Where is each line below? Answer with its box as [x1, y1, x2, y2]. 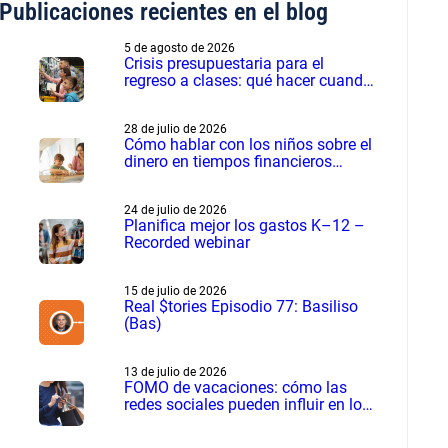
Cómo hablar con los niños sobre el [123, 134, 372, 154]
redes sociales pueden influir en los [123, 394, 370, 414]
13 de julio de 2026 [123, 364, 227, 379]
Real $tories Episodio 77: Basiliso [123, 296, 358, 316]
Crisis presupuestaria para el [123, 53, 324, 73]
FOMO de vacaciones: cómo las [123, 377, 347, 397]
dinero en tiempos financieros [123, 151, 332, 171]
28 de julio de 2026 [123, 121, 227, 136]
